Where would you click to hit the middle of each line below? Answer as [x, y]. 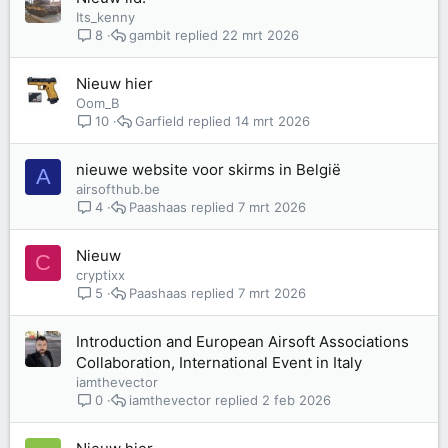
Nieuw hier [114, 83]
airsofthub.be [118, 189]
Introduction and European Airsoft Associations [242, 341]
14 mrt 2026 [273, 120]
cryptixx [100, 275]
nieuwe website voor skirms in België [208, 169]
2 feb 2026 [297, 399]
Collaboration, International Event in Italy [219, 362]
